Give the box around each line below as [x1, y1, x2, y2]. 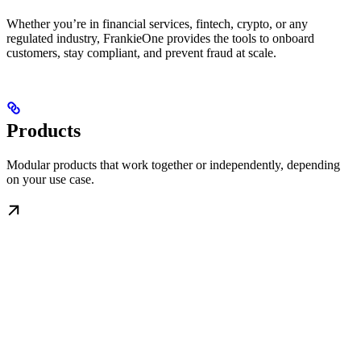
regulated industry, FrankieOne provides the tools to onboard [6, 31, 314, 46]
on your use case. [6, 172, 94, 187]
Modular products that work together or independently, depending [6, 158, 340, 172]
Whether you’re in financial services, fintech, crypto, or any [6, 17, 308, 31]
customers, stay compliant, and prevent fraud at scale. [6, 46, 276, 60]
